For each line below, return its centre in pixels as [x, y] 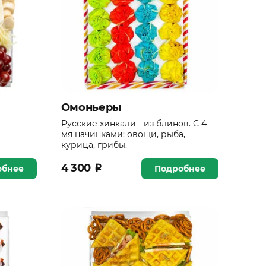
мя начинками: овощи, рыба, [123, 134]
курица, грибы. [94, 145]
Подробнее [180, 168]
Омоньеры [91, 107]
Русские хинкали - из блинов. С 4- [135, 123]
